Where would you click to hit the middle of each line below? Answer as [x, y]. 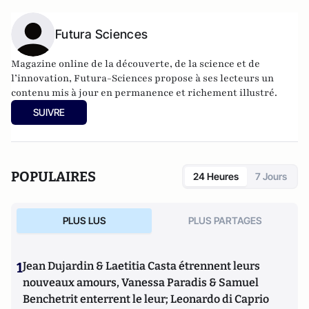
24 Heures [216, 176]
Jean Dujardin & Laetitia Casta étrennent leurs [141, 266]
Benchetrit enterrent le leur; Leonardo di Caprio [146, 299]
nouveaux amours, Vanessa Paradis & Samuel [141, 282]
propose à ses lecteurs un [213, 78]
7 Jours [271, 176]
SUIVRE [49, 112]
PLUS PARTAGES [225, 220]
